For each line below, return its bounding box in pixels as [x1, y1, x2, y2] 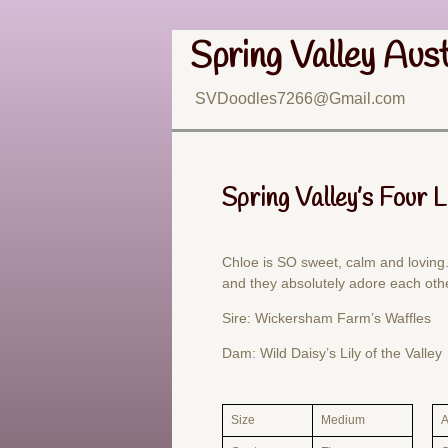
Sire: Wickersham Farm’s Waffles [222, 310, 431, 326]
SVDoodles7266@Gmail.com [195, 90, 405, 107]
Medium [321, 413, 365, 427]
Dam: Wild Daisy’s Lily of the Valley [222, 345, 442, 361]
